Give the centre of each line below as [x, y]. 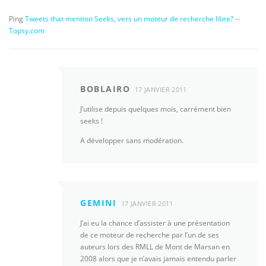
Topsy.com [27, 30]
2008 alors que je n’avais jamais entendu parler [158, 259]
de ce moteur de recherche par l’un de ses [150, 235]
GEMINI [98, 202]
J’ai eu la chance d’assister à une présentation [155, 223]
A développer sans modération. [132, 140]
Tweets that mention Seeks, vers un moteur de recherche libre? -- [132, 18]
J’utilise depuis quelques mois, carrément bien [156, 109]
